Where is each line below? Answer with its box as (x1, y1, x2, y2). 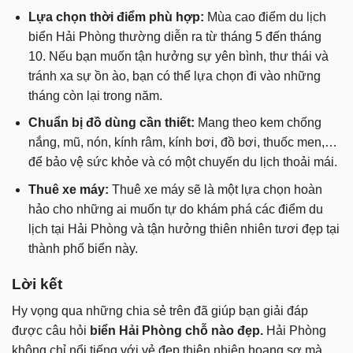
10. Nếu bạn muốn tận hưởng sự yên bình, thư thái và (28, 49, 329, 63)
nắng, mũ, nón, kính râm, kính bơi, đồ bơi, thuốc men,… (28, 136, 337, 150)
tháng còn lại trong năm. (28, 88, 162, 102)
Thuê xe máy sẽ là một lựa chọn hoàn (111, 182, 322, 196)
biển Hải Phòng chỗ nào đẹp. (87, 324, 263, 338)
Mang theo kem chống (194, 116, 321, 130)
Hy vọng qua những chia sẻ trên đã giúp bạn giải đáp (12, 304, 308, 318)
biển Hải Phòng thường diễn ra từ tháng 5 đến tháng (28, 29, 321, 43)
